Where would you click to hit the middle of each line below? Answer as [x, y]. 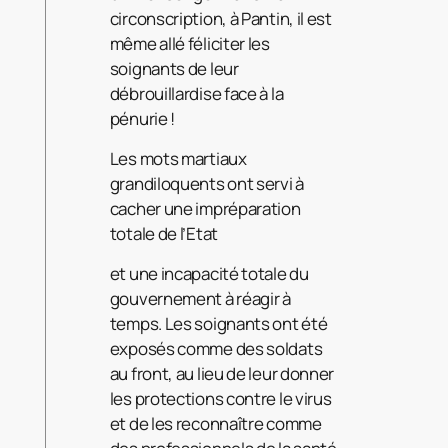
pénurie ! [142, 119]
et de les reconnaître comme [215, 424]
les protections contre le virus [220, 399]
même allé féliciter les [189, 44]
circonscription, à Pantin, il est [220, 19]
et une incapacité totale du [209, 274]
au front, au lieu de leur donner [222, 374]
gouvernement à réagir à [200, 299]
